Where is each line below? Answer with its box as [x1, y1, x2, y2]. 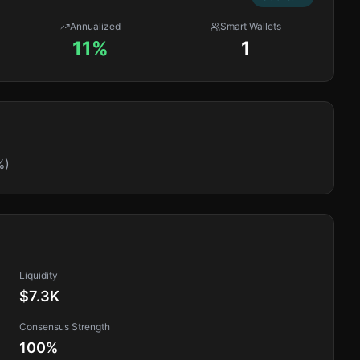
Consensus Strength [19, 321, 110, 333]
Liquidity [19, 269, 58, 281]
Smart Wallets [220, 20, 282, 32]
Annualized [70, 20, 121, 32]
